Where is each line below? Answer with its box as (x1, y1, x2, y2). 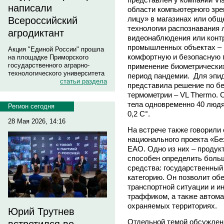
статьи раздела (60, 77, 107, 85)
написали (8, 2, 52, 13)
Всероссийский (8, 15, 77, 26)
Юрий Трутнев (8, 206, 74, 217)
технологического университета (8, 69, 104, 77)
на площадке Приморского (8, 53, 88, 61)
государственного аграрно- (8, 61, 89, 69)
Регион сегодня (8, 102, 54, 110)
